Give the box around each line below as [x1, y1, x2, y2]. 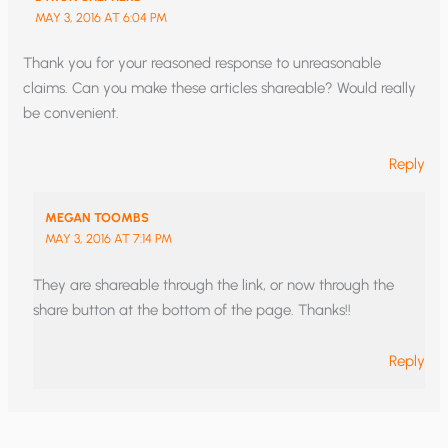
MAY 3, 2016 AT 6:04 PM [34, 9, 167, 25]
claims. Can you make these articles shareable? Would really [23, 79, 417, 98]
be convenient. [23, 104, 120, 123]
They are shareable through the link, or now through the [33, 275, 395, 294]
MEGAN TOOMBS [44, 210, 149, 226]
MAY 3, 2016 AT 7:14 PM [44, 231, 172, 247]
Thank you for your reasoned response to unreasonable [23, 54, 382, 73]
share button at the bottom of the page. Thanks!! [33, 300, 352, 319]
